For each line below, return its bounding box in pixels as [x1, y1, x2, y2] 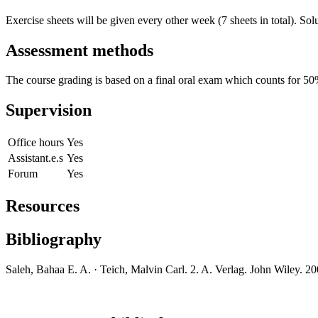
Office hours [8, 136, 64, 149]
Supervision [6, 101, 92, 120]
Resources [6, 197, 79, 216]
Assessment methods [6, 40, 153, 60]
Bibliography [6, 230, 102, 249]
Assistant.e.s [8, 152, 63, 165]
